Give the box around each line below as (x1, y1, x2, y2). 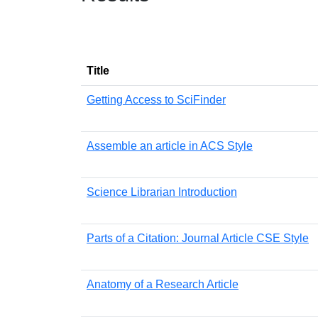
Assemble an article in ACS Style (87, 139, 253, 152)
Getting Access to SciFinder (87, 93, 226, 106)
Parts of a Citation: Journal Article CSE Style (87, 231, 309, 244)
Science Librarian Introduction (87, 185, 237, 198)
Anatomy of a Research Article (87, 278, 238, 290)
